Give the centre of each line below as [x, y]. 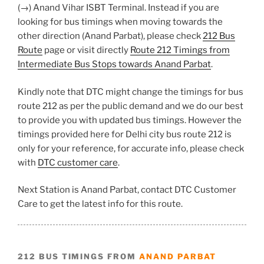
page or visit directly [86, 50]
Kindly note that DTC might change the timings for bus [131, 92]
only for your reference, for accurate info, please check [131, 148]
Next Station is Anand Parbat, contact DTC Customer [127, 190]
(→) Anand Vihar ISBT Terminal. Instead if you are [118, 8]
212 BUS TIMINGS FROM [78, 256]
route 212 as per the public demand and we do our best [131, 106]
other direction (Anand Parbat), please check [110, 36]
